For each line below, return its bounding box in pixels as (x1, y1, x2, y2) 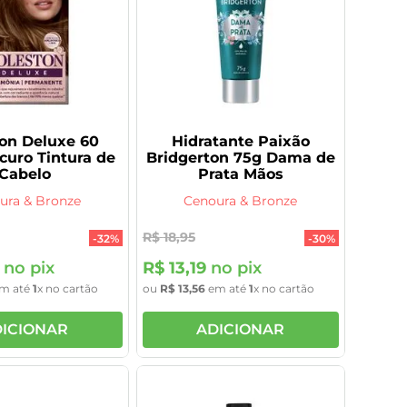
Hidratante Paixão (171, 133, 310, 151)
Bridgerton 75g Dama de (145, 149, 335, 167)
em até (204, 282, 249, 296)
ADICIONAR (196, 320, 285, 338)
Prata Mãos (197, 165, 283, 184)
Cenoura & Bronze (184, 193, 298, 210)
